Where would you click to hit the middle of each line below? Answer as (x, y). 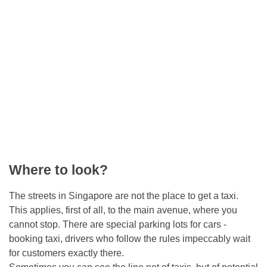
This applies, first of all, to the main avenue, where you (123, 210)
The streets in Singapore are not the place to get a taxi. (124, 195)
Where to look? (58, 170)
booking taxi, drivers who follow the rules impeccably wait (130, 238)
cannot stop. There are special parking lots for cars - (118, 224)
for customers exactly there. (66, 253)
